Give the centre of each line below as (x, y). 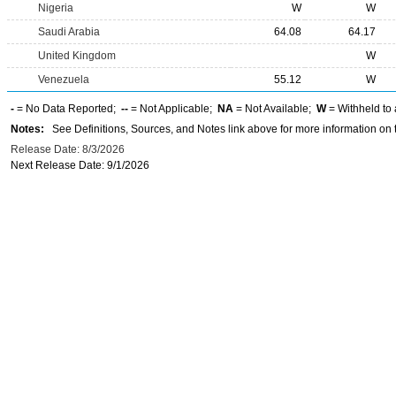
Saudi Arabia (69, 32)
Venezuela (64, 80)
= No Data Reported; (68, 109)
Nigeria (56, 8)
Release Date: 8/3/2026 (68, 149)
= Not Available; (275, 109)
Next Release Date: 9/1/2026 (80, 165)
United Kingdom (77, 56)
